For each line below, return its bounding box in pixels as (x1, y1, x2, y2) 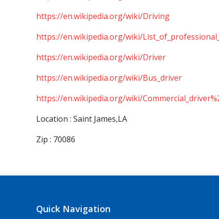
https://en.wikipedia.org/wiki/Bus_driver (36, 72, 182, 83)
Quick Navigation (36, 203, 110, 215)
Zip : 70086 (36, 134, 75, 145)
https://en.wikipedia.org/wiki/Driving (36, 11, 170, 22)
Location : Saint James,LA (36, 113, 127, 124)
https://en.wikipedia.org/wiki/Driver (36, 52, 166, 63)
